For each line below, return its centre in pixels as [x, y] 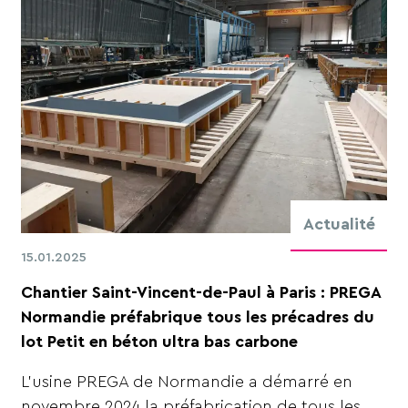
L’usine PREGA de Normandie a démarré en [187, 382]
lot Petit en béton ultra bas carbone [160, 341]
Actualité [339, 224]
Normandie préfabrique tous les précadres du [198, 316]
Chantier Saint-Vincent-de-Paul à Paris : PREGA [201, 292]
